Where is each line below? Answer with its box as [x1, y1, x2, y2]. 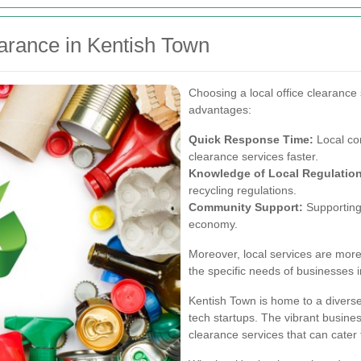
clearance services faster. [189, 149, 318, 163]
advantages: [189, 102, 251, 116]
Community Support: [189, 200, 303, 214]
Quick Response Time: [189, 132, 313, 146]
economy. [189, 217, 238, 230]
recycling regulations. [189, 183, 297, 197]
